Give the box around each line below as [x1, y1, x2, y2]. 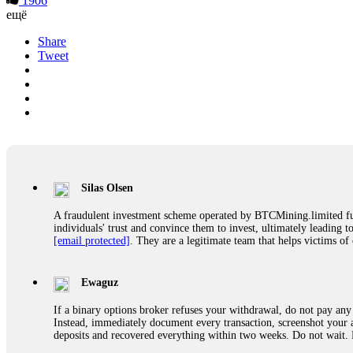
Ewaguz [81, 276, 118, 288]
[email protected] [54, 234, 130, 247]
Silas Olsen [81, 181, 133, 194]
